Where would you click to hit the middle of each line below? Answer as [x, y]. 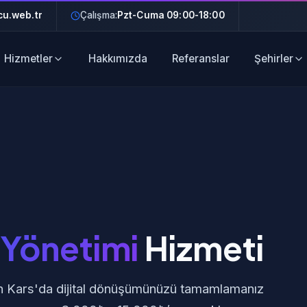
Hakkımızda [118, 59]
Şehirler [273, 59]
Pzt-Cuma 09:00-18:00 [171, 15]
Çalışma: [98, 15]
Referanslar [200, 59]
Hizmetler [28, 59]
